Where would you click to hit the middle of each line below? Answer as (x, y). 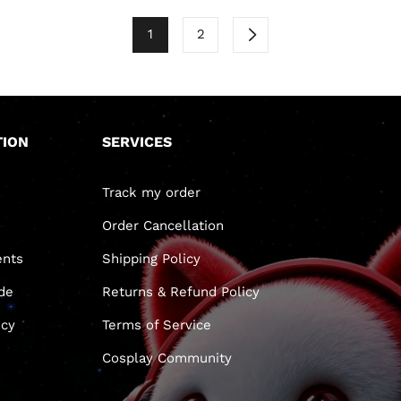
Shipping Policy (151, 258)
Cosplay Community (166, 358)
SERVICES (137, 141)
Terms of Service (156, 324)
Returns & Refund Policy (180, 291)
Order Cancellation (162, 225)
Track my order (151, 192)
